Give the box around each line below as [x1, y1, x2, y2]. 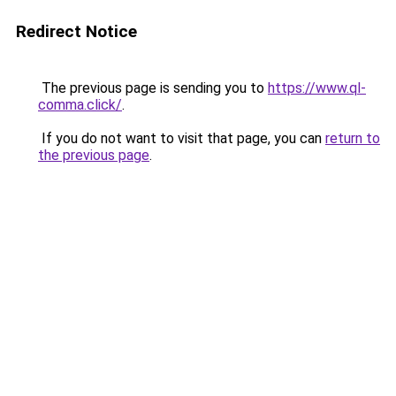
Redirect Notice [16, 21, 137, 42]
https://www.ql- [268, 80, 366, 96]
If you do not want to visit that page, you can [38, 130, 325, 147]
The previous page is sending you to [38, 80, 268, 96]
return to [325, 130, 380, 147]
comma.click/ [38, 96, 122, 113]
